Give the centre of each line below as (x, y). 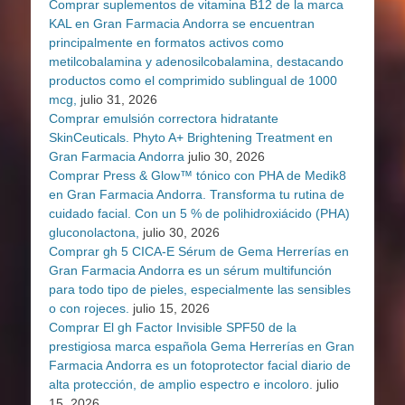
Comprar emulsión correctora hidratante (164, 119)
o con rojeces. (89, 309)
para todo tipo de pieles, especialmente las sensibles (200, 290)
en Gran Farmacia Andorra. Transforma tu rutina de (197, 195)
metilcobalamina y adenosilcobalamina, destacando (196, 62)
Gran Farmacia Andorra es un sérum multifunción (190, 271)
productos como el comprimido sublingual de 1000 (193, 81)
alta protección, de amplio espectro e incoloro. (181, 385)
